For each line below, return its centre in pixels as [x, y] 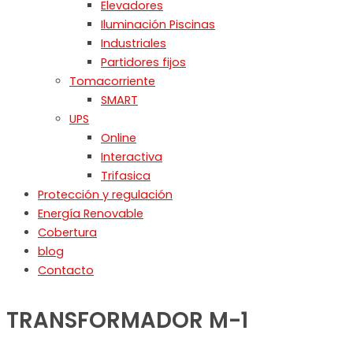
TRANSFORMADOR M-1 [127, 320]
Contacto [66, 270]
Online [119, 137]
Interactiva [132, 156]
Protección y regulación [105, 194]
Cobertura [67, 232]
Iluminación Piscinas [158, 24]
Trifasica [126, 175]
